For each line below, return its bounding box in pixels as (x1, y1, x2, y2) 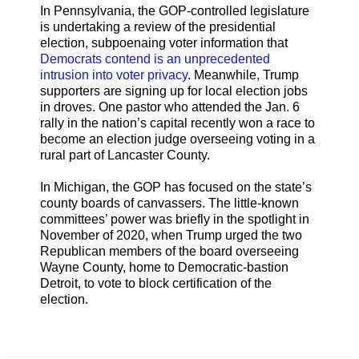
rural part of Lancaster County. (40, 148, 210, 163)
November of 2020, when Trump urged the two (40, 228, 302, 243)
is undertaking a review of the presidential (40, 20, 276, 34)
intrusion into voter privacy (40, 68, 188, 83)
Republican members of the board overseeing (40, 244, 299, 259)
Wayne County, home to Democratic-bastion (40, 260, 288, 275)
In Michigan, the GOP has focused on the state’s (40, 180, 312, 195)
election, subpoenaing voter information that (40, 36, 288, 50)
